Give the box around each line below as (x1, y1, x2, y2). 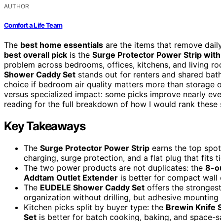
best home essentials (20, 39, 103, 50)
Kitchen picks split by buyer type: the (24, 202, 166, 212)
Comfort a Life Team (4, 21, 63, 29)
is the (67, 49, 92, 60)
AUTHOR (4, 2, 29, 10)
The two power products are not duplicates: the (24, 162, 205, 173)
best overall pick (4, 49, 67, 60)
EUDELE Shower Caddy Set (40, 182, 145, 192)
